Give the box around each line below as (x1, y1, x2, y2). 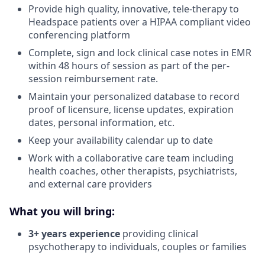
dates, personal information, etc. (28, 115, 174, 129)
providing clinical (120, 227, 198, 240)
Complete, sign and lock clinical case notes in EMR (28, 46, 251, 59)
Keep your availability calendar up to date (28, 133, 213, 147)
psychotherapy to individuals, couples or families (28, 240, 247, 253)
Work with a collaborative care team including (28, 151, 234, 164)
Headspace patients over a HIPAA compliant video (28, 15, 251, 28)
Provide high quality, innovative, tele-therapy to (28, 2, 239, 15)
